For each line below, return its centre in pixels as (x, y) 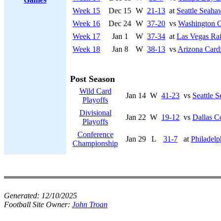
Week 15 (86, 11)
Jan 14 (136, 95)
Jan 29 (136, 139)
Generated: (23, 196)
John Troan (90, 204)
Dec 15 (120, 11)
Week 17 (86, 36)
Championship (95, 143)
